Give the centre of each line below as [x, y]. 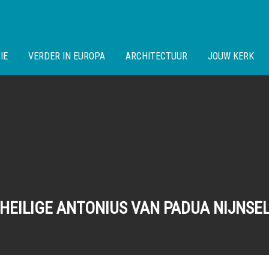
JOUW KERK [231, 56]
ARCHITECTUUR [156, 56]
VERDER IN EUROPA [67, 56]
